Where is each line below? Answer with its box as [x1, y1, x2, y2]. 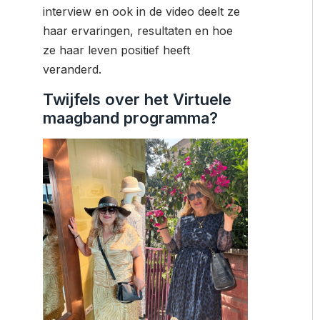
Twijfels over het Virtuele [43, 89, 231, 109]
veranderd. [43, 62, 101, 77]
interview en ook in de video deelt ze [43, 4, 240, 19]
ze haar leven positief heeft [43, 43, 190, 58]
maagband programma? [43, 108, 218, 127]
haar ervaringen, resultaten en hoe [43, 24, 233, 39]
